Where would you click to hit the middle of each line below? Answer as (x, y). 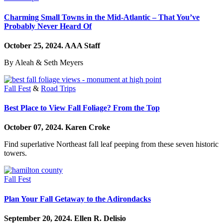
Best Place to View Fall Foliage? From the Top (82, 108)
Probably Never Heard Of (48, 26)
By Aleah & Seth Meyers (44, 62)
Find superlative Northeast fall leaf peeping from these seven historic (111, 144)
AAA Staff (82, 45)
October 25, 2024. (34, 45)
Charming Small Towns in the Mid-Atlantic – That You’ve (102, 17)
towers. (15, 153)
